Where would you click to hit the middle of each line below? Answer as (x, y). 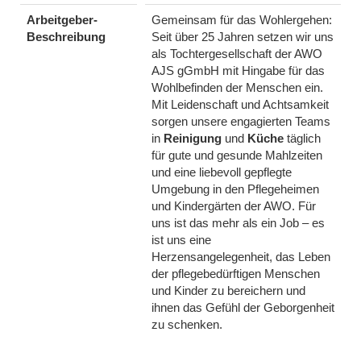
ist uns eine (181, 239)
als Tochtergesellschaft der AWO (237, 53)
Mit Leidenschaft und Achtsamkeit (240, 104)
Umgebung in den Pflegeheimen (235, 189)
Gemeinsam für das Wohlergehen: (242, 19)
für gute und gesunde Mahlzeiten (237, 155)
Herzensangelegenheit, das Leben (241, 256)
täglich (302, 138)
